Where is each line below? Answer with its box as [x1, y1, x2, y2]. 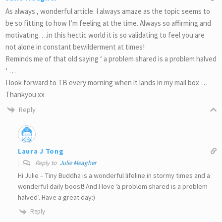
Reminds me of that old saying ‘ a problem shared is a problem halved [5, 54, 217, 63]
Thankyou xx [5, 89, 45, 99]
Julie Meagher [59, 159, 97, 167]
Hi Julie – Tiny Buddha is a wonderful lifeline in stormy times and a [18, 171, 210, 180]
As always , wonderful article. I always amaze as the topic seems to [5, 6, 210, 16]
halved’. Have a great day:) [18, 193, 95, 202]
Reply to [34, 159, 59, 167]
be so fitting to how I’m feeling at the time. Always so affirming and [5, 18, 211, 28]
